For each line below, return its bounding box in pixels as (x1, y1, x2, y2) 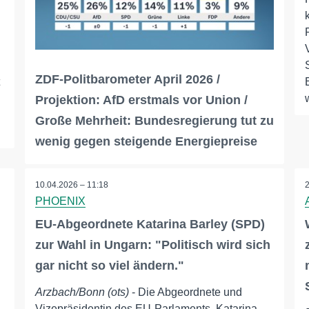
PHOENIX (34, 195, 86, 208)
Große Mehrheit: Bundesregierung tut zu (34, 114, 274, 128)
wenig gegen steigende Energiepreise (34, 134, 257, 149)
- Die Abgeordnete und (128, 286, 242, 299)
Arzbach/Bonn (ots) (34, 286, 129, 299)
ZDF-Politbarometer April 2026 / (34, 72, 220, 87)
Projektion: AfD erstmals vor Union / (34, 93, 248, 108)
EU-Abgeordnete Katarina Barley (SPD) (34, 217, 265, 232)
